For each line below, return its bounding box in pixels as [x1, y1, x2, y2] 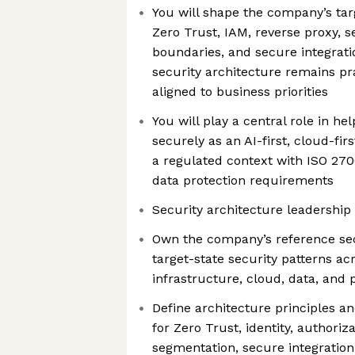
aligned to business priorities [152, 84, 328, 99]
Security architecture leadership [152, 202, 351, 217]
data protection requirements [152, 173, 334, 188]
